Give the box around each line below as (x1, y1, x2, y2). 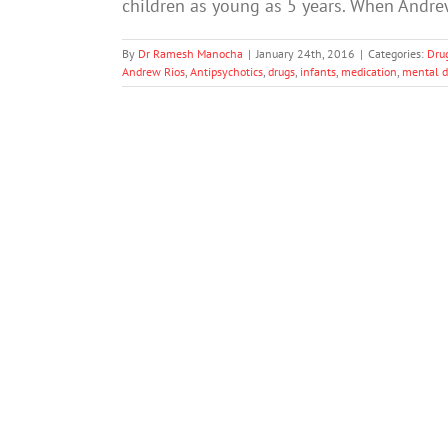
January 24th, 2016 (256, 45, 355, 61)
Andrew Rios (122, 63, 185, 79)
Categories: (368, 45, 427, 61)
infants (300, 63, 336, 79)
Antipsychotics (190, 63, 263, 79)
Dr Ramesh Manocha (138, 45, 243, 61)
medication (341, 63, 397, 79)
